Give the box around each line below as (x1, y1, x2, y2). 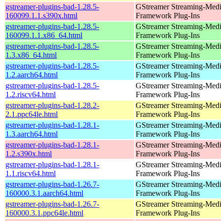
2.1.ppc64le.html (5, 110, 58, 118)
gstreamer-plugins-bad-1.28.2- (5, 101, 99, 110)
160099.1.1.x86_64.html (5, 31, 82, 39)
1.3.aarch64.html (5, 129, 58, 138)
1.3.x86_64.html (5, 50, 57, 59)
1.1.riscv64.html (5, 169, 56, 178)
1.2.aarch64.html (5, 70, 58, 79)
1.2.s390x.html (5, 149, 52, 158)
